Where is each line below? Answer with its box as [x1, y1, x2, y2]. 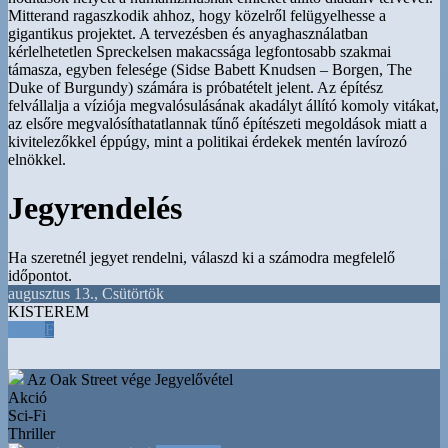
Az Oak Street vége [27, 370, 151, 388]
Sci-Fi [8, 406, 46, 424]
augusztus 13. [8, 284, 94, 302]
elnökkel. [8, 151, 66, 168]
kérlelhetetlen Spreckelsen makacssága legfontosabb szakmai [8, 43, 391, 60]
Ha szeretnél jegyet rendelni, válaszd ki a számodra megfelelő [8, 248, 395, 266]
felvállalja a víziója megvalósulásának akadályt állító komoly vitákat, [8, 97, 439, 114]
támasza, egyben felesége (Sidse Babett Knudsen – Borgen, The [8, 61, 412, 78]
